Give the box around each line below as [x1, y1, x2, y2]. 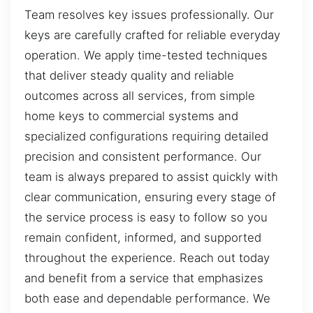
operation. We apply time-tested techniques [24, 48, 268, 63]
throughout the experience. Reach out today [24, 251, 270, 265]
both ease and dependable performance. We [24, 291, 270, 306]
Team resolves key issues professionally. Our [24, 8, 274, 22]
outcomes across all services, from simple [24, 89, 255, 103]
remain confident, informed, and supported [24, 231, 261, 245]
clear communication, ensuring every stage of [24, 190, 276, 205]
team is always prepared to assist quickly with [24, 170, 278, 184]
